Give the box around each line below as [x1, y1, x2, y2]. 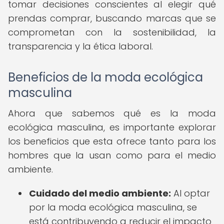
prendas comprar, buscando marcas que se [8, 12, 216, 24]
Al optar [171, 187, 210, 199]
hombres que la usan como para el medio [8, 149, 216, 161]
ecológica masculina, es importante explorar [8, 121, 216, 133]
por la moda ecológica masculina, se [29, 201, 197, 213]
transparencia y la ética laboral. [8, 40, 153, 52]
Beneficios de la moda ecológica [8, 69, 203, 85]
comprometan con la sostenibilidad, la [8, 26, 216, 38]
